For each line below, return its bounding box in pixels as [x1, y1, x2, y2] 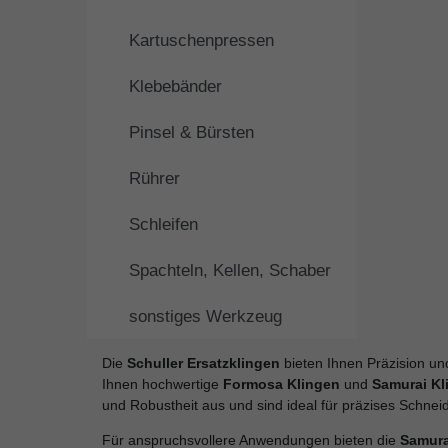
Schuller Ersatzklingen [127, 355, 280, 372]
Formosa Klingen [223, 376, 340, 393]
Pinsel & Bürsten [129, 122, 254, 142]
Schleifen [129, 214, 198, 234]
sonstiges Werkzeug [129, 306, 282, 326]
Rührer [129, 168, 180, 188]
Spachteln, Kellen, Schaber [129, 260, 331, 280]
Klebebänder [129, 76, 222, 96]
